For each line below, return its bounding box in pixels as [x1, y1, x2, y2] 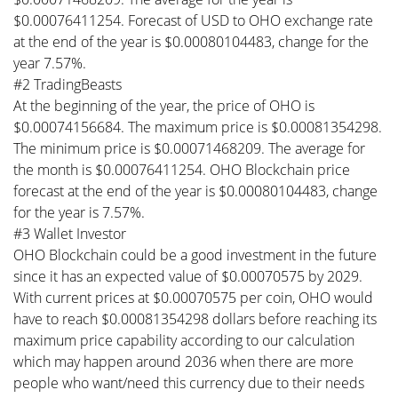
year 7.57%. [13, 52, 86, 73]
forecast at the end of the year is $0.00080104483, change [13, 180, 378, 201]
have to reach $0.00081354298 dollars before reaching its [13, 308, 377, 329]
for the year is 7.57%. [13, 202, 145, 222]
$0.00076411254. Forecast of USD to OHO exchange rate [13, 10, 373, 30]
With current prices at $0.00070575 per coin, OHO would [13, 287, 373, 307]
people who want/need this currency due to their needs [13, 372, 364, 393]
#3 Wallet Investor [13, 223, 126, 243]
